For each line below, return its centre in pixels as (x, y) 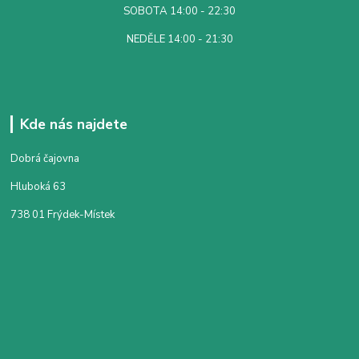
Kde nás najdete (73, 124)
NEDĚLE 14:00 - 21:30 (179, 39)
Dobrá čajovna (45, 158)
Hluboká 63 (38, 186)
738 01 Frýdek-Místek (63, 214)
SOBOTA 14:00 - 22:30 (179, 11)
